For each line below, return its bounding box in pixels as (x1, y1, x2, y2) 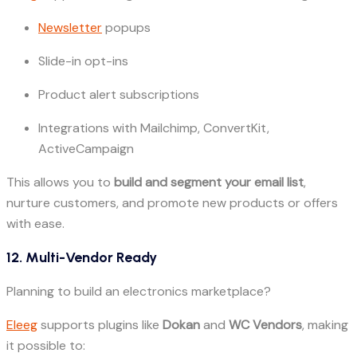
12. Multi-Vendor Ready (6, 249, 157, 267)
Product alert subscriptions (38, 86, 199, 104)
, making (302, 316, 348, 334)
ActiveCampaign (38, 140, 134, 158)
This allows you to (6, 174, 114, 191)
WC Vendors (229, 316, 302, 334)
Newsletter (38, 19, 102, 37)
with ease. (6, 215, 65, 233)
